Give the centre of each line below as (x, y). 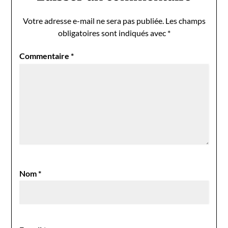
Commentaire (45, 55)
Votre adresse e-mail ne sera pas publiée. (93, 20)
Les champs (185, 20)
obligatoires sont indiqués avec (112, 33)
